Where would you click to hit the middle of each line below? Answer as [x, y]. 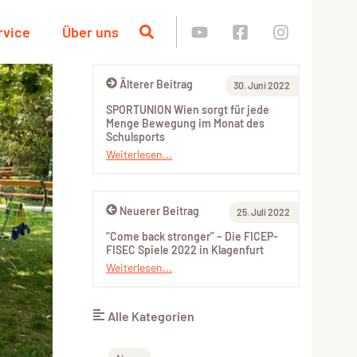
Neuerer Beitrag [159, 211]
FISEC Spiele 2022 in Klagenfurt [185, 250]
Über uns [90, 32]
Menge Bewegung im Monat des [185, 123]
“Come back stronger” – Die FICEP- [192, 236]
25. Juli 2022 [263, 212]
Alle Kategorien [151, 316]
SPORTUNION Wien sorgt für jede [188, 110]
